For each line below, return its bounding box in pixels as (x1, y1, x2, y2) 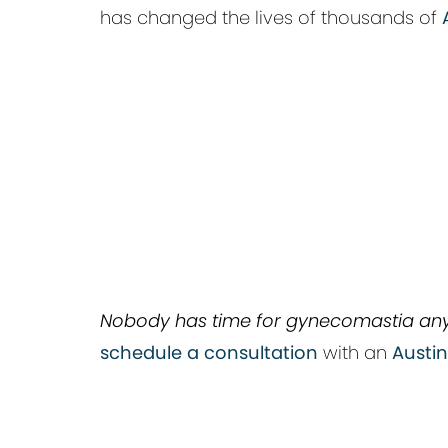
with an (318, 340, 392, 365)
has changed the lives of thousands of (100, 5, 442, 30)
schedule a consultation (100, 340, 318, 365)
